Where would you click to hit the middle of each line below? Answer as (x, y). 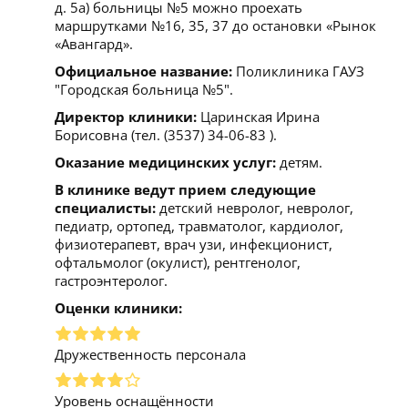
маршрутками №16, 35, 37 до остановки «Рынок (215, 25)
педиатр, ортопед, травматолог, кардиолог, (199, 225)
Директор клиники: (126, 116)
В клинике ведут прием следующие (185, 189)
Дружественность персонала (150, 354)
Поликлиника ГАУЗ (298, 71)
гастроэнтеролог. (111, 280)
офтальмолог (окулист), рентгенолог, (178, 262)
